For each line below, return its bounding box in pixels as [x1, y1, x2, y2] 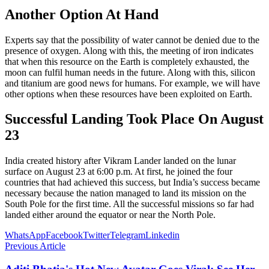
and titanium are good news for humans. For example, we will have [5, 77, 260, 88]
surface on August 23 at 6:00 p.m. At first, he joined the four [5, 166, 232, 177]
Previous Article [5, 241, 65, 252]
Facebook [46, 230, 83, 241]
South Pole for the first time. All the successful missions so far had [5, 199, 254, 210]
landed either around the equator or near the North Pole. [5, 210, 216, 220]
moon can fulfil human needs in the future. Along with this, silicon [5, 67, 255, 77]
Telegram [110, 230, 145, 241]
